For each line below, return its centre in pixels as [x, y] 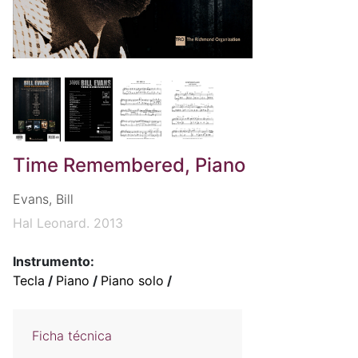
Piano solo [132, 281]
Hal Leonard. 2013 [68, 223]
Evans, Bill [43, 199]
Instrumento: [54, 262]
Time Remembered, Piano [129, 165]
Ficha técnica [72, 336]
